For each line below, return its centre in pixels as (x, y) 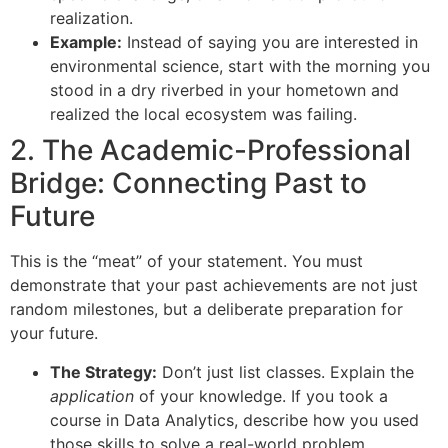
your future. (54, 333)
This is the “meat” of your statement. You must (186, 261)
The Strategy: (103, 371)
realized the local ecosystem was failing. (203, 114)
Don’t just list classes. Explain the (285, 371)
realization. (91, 18)
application (92, 395)
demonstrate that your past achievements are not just (214, 285)
